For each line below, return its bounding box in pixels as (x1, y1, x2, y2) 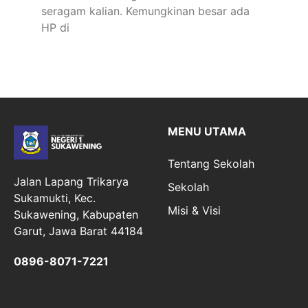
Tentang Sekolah (168, 157, 254, 170)
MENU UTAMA (168, 124, 246, 138)
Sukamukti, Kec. (14, 190, 96, 205)
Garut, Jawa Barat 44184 (14, 223, 143, 238)
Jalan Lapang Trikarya (14, 174, 129, 188)
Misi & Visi (168, 203, 221, 217)
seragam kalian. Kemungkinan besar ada (41, 4, 250, 18)
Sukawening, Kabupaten (14, 207, 138, 221)
